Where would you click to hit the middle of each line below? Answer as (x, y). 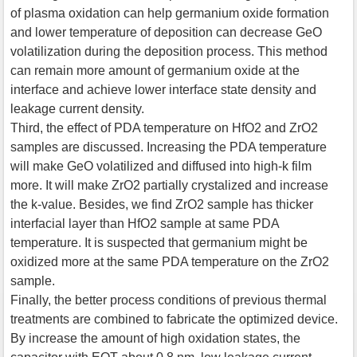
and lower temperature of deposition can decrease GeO (166, 32)
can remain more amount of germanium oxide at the (155, 70)
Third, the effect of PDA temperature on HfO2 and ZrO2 (164, 127)
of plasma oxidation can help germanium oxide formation (170, 13)
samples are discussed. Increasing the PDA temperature (169, 147)
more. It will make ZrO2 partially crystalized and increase (169, 185)
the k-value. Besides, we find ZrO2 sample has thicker (162, 204)
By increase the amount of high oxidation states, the (155, 338)
